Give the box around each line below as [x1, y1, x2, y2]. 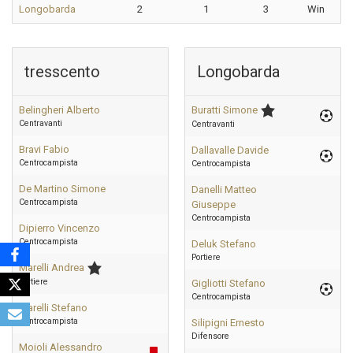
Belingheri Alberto [19, 104, 100, 116]
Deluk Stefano [191, 238, 256, 250]
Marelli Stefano [19, 302, 87, 314]
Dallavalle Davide [191, 144, 269, 156]
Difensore [191, 331, 229, 341]
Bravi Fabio [19, 143, 69, 155]
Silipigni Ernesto [191, 317, 265, 329]
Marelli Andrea [19, 262, 84, 273]
